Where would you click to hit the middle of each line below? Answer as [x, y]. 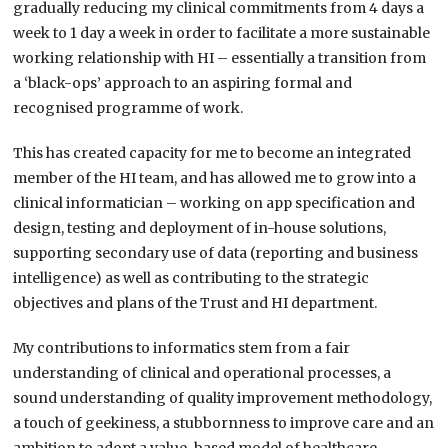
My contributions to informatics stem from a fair [182, 348]
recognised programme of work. [128, 108]
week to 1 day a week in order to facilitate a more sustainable [222, 33]
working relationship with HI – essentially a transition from [220, 58]
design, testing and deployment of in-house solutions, [200, 228]
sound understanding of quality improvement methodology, [223, 398]
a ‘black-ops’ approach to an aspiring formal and [183, 83]
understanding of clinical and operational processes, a [202, 373]
